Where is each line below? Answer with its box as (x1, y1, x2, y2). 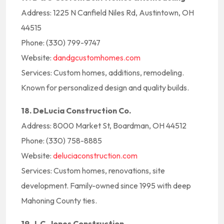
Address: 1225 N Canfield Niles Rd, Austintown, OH (21, 7, 194, 17)
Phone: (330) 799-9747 (21, 37, 100, 47)
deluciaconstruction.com (53, 150, 137, 160)
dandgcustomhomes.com (53, 52, 140, 62)
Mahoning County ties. (21, 195, 97, 205)
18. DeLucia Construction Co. (21, 105, 131, 115)
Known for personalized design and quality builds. (21, 82, 189, 92)
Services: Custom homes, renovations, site (21, 165, 165, 175)
